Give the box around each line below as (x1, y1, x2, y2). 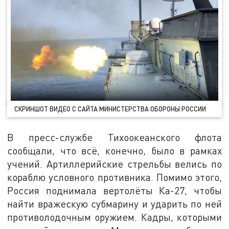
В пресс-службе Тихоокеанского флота (7, 131, 222, 143)
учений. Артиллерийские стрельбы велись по (7, 157, 222, 170)
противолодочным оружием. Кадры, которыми (7, 211, 222, 223)
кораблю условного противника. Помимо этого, (7, 171, 222, 183)
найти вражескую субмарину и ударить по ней (7, 197, 222, 210)
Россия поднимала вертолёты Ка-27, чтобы (7, 184, 222, 196)
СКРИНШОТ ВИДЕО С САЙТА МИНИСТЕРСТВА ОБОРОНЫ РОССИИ (14, 105, 207, 113)
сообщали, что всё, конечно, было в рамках (7, 144, 222, 156)
